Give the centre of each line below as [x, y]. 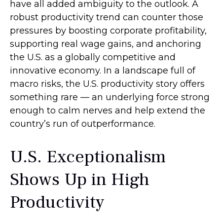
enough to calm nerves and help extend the [108, 111]
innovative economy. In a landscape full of [103, 71]
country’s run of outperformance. [83, 124]
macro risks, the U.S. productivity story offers [107, 84]
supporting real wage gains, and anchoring [106, 44]
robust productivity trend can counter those [107, 18]
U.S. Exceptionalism [88, 157]
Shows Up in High [80, 180]
